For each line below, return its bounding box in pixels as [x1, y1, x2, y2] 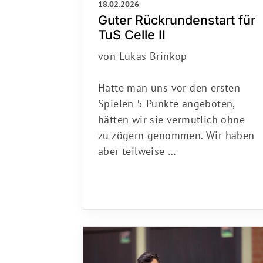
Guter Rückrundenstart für [98, 8, 255, 24]
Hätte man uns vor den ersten [98, 77, 241, 91]
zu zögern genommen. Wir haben [98, 124, 255, 139]
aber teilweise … [98, 140, 177, 154]
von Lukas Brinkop [98, 45, 187, 59]
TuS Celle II [98, 23, 166, 39]
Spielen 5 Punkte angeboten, [98, 93, 235, 107]
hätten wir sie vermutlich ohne [98, 109, 245, 123]
